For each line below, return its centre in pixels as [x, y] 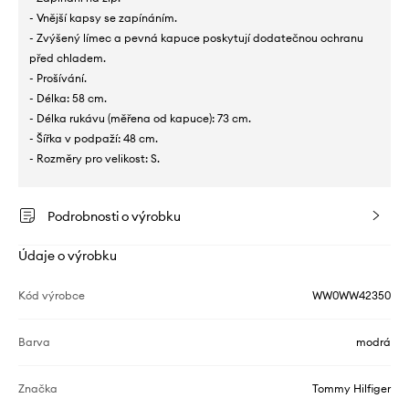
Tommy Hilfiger [351, 389]
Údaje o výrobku [68, 256]
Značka [38, 389]
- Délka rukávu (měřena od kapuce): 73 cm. [140, 119]
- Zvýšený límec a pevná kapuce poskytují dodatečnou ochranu [196, 38]
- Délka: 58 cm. [68, 99]
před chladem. [68, 58]
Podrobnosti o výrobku [114, 217]
